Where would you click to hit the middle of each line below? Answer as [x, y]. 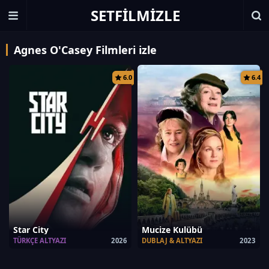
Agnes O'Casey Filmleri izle [85, 50]
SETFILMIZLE [135, 15]
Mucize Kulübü [172, 230]
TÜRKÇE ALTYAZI [40, 240]
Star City [31, 230]
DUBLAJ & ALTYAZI [172, 240]
